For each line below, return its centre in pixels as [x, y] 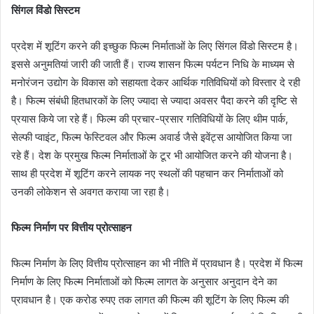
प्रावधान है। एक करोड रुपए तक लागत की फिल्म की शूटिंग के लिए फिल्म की [150, 300]
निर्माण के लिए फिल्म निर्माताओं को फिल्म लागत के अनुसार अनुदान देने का [144, 282]
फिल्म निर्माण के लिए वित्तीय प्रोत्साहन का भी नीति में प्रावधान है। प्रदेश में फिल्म [157, 264]
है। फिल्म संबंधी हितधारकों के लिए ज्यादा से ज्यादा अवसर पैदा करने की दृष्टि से [154, 101]
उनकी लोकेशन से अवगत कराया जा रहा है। [91, 192]
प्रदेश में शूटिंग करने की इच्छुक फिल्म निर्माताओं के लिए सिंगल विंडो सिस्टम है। [155, 46]
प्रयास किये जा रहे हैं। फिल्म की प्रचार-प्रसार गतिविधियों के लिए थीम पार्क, [150, 119]
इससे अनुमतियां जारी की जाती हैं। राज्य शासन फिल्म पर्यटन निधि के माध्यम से [153, 64]
